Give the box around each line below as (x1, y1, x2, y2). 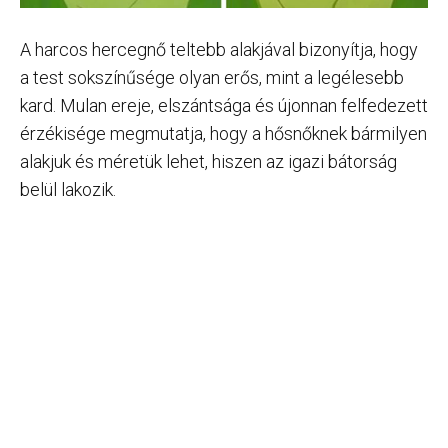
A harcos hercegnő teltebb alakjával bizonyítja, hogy (20, 39, 418, 60)
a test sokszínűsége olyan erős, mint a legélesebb (20, 67, 404, 88)
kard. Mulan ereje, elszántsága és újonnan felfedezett (20, 95, 428, 116)
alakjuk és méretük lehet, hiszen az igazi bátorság (20, 151, 397, 172)
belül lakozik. (20, 179, 116, 200)
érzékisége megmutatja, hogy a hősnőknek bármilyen (20, 123, 427, 144)
